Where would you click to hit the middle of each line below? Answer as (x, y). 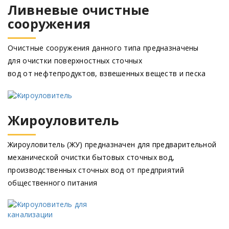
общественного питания (53, 182)
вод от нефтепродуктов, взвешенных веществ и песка (107, 73)
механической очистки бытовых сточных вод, (91, 157)
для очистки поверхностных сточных (75, 60)
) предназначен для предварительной (148, 144)
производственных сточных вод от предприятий (96, 170)
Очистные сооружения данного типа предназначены (103, 48)
